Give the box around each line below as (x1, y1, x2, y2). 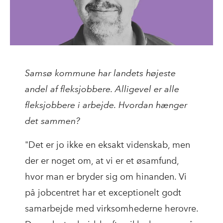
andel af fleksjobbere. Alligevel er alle (25, 84, 179, 95)
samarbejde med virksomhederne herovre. (25, 203, 198, 215)
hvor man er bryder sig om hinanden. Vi (25, 171, 187, 183)
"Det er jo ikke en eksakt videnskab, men (25, 139, 190, 151)
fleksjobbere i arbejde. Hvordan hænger (25, 100, 187, 111)
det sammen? (25, 115, 80, 126)
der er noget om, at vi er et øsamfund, (25, 155, 179, 167)
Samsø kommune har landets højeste (25, 68, 176, 79)
